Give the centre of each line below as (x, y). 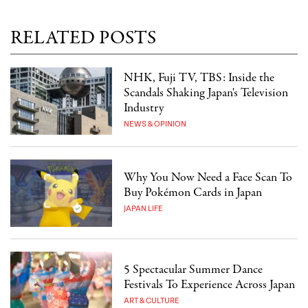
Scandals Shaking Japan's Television (206, 93)
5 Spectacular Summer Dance (194, 269)
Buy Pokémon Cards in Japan (193, 192)
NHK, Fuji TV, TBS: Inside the (199, 78)
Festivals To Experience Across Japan (210, 285)
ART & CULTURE (152, 300)
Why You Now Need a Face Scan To (208, 177)
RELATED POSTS (83, 38)
